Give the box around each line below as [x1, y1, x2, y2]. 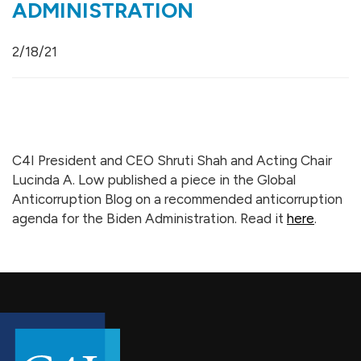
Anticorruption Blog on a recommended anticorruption [12, 191, 342, 207]
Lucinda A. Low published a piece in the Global [12, 172, 296, 188]
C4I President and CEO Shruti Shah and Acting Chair [12, 152, 332, 168]
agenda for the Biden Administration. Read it [12, 210, 287, 226]
